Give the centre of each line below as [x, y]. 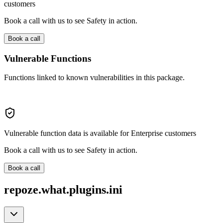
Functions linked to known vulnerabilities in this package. [94, 78]
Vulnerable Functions [48, 58]
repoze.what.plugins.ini [63, 190]
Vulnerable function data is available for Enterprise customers [100, 133]
